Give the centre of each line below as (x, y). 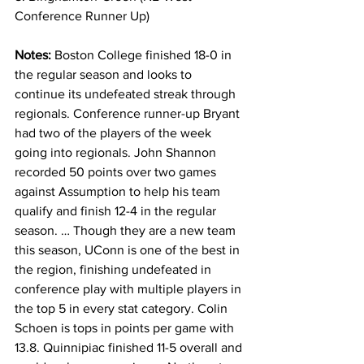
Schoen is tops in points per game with (126, 328)
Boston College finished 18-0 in (145, 55)
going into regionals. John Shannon (117, 152)
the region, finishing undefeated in (115, 269)
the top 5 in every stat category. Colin (123, 308)
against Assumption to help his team (119, 191)
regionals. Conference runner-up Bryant (129, 113)
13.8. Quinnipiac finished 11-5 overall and (130, 347)
